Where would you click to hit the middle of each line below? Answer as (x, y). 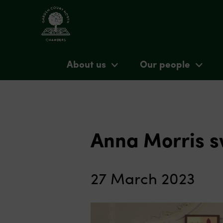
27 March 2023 (143, 177)
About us (86, 63)
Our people (165, 63)
